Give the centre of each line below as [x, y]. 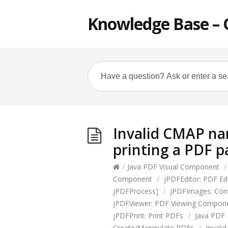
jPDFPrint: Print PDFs [148, 216]
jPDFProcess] [136, 191]
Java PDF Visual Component [173, 167]
